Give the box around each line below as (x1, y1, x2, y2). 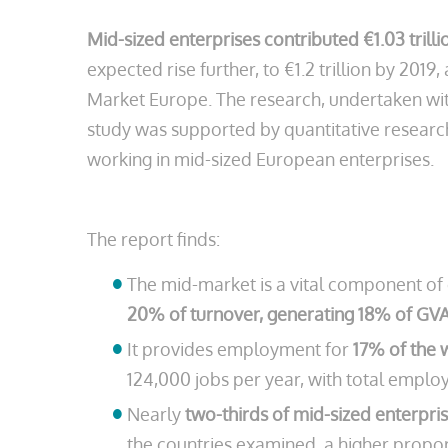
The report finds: (87, 228, 220, 250)
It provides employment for (127, 338, 353, 360)
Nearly (127, 403, 185, 425)
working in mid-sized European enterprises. (87, 148, 434, 170)
